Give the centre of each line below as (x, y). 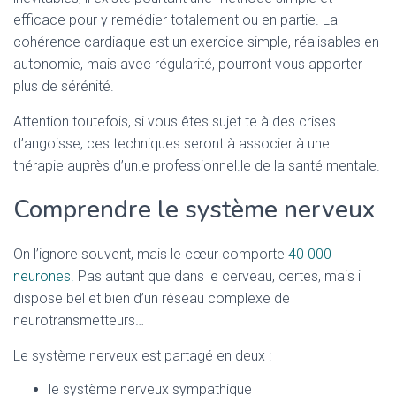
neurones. (44, 276)
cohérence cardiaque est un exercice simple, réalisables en (196, 42)
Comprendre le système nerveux (194, 209)
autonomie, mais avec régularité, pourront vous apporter (188, 64)
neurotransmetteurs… (79, 320)
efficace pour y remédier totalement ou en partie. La (175, 20)
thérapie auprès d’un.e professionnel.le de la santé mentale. (197, 166)
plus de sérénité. (65, 86)
